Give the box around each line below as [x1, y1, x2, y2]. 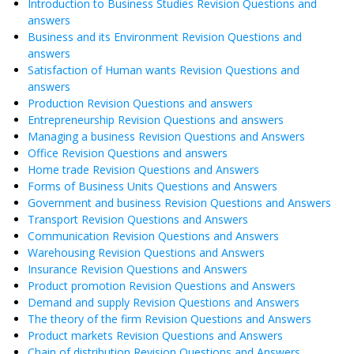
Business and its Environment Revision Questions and [28, 28, 302, 44]
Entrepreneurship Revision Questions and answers [28, 111, 284, 127]
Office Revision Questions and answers [28, 145, 228, 160]
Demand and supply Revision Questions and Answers [28, 294, 299, 310]
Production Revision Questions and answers [28, 95, 253, 111]
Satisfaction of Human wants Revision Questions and [28, 62, 299, 77]
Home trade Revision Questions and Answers [28, 161, 259, 177]
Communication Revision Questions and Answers [28, 228, 279, 243]
